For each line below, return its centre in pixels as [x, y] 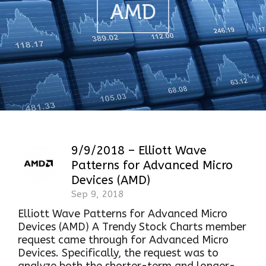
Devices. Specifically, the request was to [118, 253]
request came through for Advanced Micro [123, 240]
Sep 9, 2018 [97, 194]
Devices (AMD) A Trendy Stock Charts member [132, 227]
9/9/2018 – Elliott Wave [139, 151]
